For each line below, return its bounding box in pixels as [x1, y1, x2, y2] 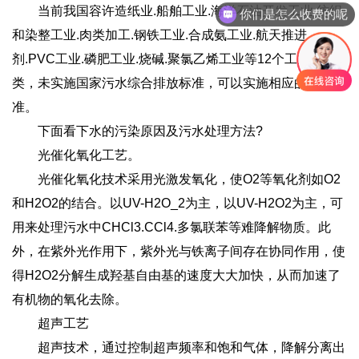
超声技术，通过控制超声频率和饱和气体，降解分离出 [12, 340, 345, 354]
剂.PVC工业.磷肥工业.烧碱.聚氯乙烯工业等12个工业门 [12, 51, 323, 66]
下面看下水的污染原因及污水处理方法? [12, 123, 263, 138]
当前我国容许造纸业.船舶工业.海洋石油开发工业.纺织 [12, 3, 342, 18]
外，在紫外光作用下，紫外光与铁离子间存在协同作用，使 [12, 244, 345, 258]
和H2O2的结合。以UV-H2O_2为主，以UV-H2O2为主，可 [12, 196, 343, 210]
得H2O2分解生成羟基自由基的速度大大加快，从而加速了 [12, 268, 341, 282]
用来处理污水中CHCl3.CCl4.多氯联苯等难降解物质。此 [12, 220, 331, 234]
